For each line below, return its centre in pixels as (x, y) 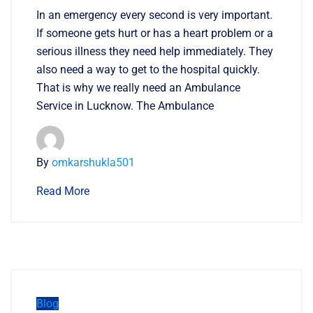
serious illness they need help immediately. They (155, 51)
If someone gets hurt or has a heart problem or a (155, 33)
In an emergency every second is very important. (154, 15)
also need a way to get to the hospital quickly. (148, 69)
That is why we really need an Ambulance (138, 87)
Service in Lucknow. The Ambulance (125, 105)
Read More (63, 191)
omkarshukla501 (93, 162)
